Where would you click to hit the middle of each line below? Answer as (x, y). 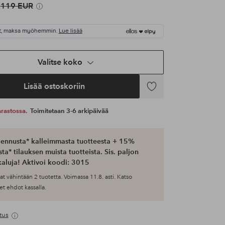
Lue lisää (70, 31)
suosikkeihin (161, 104)
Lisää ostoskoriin (54, 86)
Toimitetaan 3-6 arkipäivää (69, 111)
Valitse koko (60, 62)
